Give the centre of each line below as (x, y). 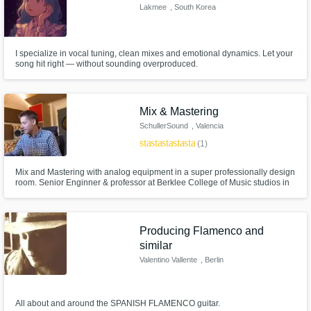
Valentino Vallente (169, 259)
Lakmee (153, 7)
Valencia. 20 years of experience (76, 193)
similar (156, 245)
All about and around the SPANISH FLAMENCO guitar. (117, 303)
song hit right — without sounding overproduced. (106, 64)
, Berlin (212, 259)
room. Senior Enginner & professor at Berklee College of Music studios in (152, 183)
